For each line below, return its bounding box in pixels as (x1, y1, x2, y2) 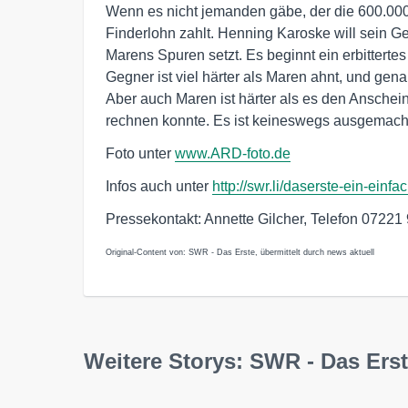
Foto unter (106, 145, 175, 161)
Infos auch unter (106, 178, 212, 194)
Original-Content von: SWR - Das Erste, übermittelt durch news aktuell (106, 247, 374, 257)
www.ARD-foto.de (175, 145, 291, 161)
